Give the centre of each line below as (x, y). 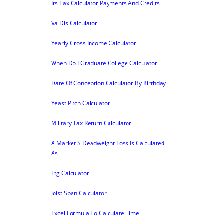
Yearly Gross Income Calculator (94, 43)
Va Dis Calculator (74, 23)
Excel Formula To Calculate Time (95, 213)
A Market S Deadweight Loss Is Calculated (108, 143)
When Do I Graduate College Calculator (104, 63)
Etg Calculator (70, 173)
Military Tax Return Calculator (91, 123)
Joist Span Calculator (79, 193)
